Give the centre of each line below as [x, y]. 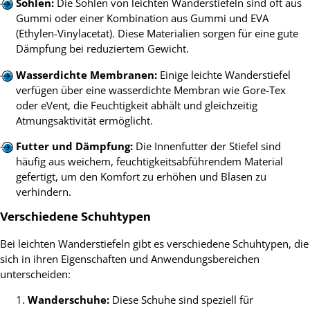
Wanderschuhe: [69, 299]
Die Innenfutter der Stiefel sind [207, 146]
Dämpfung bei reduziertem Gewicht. [102, 49]
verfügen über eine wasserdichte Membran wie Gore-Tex [151, 90]
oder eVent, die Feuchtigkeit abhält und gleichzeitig [136, 105]
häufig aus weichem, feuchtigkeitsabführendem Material [149, 161]
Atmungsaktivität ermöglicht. [84, 120]
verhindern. [43, 191]
